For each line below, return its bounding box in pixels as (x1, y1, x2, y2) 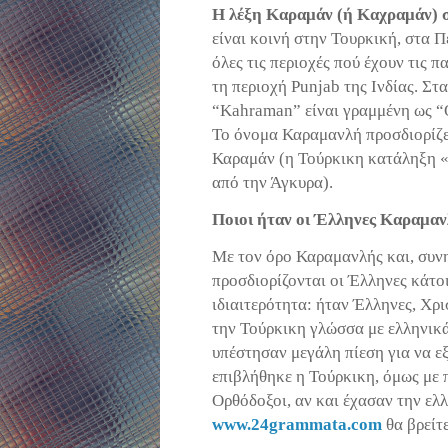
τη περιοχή (212, 77, 291, 96)
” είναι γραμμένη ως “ (293, 101, 444, 120)
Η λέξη (212, 5, 266, 24)
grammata (269, 415, 347, 435)
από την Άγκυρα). (212, 173, 333, 192)
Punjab (291, 77, 340, 96)
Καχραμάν (357, 5, 432, 24)
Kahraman (220, 101, 293, 120)
